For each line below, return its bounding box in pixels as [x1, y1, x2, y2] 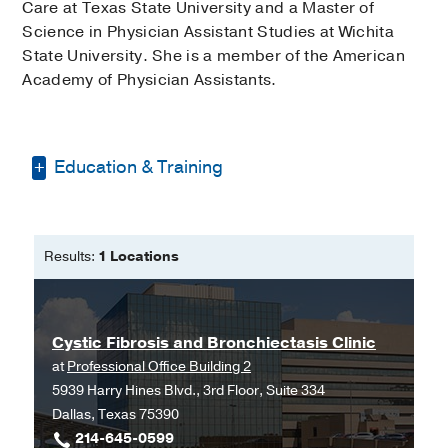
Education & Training [50, 154, 224, 179]
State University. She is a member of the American [22, 44, 406, 67]
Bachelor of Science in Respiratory [78, 207, 367, 230]
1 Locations [98, 247, 179, 267]
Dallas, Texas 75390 [52, 405, 179, 425]
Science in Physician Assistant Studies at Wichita [22, 20, 395, 43]
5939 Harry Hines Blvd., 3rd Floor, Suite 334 [52, 381, 325, 401]
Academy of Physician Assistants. [22, 68, 277, 91]
